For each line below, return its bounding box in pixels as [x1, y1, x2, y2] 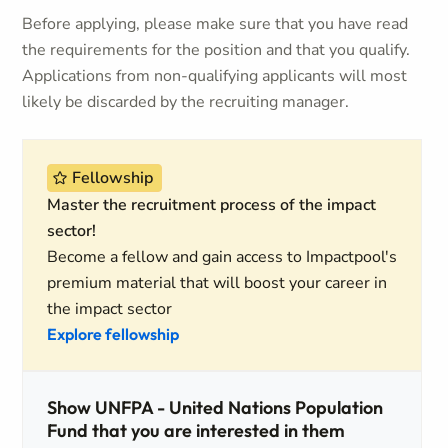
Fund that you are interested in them [47, 419, 346, 442]
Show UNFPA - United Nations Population [47, 396, 384, 419]
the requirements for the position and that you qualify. [22, 39, 411, 61]
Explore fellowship [47, 324, 180, 344]
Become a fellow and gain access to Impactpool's [47, 246, 398, 268]
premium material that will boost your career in [47, 272, 388, 294]
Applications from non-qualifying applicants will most [22, 65, 408, 87]
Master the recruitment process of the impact [47, 194, 377, 216]
